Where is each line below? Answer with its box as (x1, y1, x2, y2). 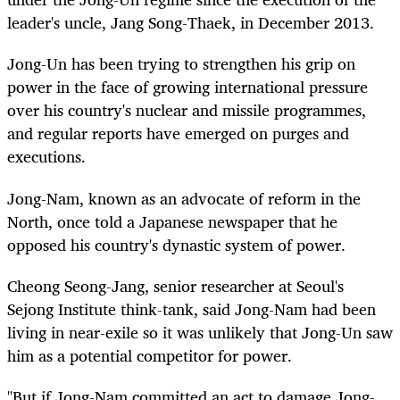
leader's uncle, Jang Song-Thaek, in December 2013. (7, 9, 374, 37)
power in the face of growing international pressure (7, 73, 368, 101)
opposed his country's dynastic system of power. (7, 230, 346, 258)
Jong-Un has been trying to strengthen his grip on (7, 50, 355, 78)
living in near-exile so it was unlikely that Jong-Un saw (7, 318, 393, 346)
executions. (7, 143, 86, 171)
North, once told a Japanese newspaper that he (7, 207, 337, 235)
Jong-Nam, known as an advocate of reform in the (7, 184, 361, 212)
